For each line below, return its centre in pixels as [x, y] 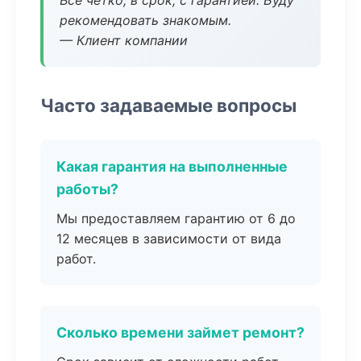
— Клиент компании [124, 40]
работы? [87, 189]
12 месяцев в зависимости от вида [169, 239]
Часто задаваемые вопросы [168, 105]
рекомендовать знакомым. [145, 20]
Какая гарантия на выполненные [172, 166]
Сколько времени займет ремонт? [180, 332]
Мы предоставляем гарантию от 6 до [176, 218]
